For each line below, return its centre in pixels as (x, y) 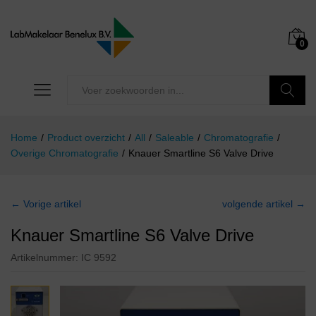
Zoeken (288, 120)
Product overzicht (86, 138)
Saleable (175, 138)
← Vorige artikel (46, 204)
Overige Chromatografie (65, 153)
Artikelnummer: (46, 258)
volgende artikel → (264, 204)
